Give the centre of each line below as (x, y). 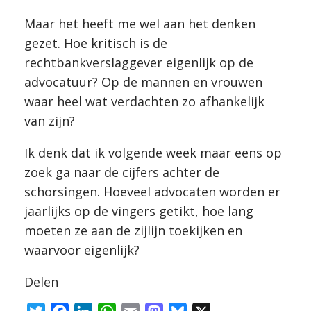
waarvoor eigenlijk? (82, 250)
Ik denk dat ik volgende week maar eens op (153, 153)
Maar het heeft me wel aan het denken (140, 24)
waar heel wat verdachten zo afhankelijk (144, 101)
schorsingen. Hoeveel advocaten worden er (152, 192)
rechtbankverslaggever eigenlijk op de (139, 62)
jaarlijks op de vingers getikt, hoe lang (139, 211)
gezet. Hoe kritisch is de (96, 43)
